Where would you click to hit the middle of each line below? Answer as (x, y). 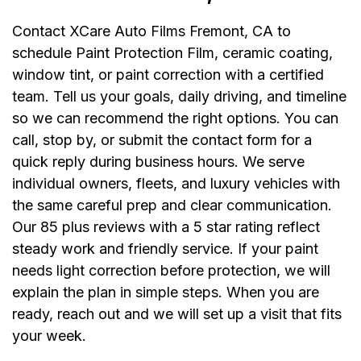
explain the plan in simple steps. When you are (166, 292)
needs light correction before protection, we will (171, 270)
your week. (49, 335)
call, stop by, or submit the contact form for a (162, 139)
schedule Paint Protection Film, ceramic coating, (172, 52)
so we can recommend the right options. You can (175, 118)
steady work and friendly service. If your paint (165, 248)
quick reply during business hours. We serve (158, 161)
